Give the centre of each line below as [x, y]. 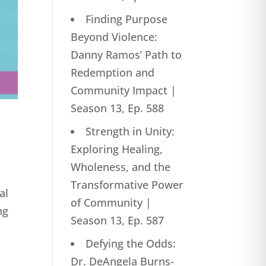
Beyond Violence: [114, 37]
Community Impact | [124, 90]
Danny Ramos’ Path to [126, 55]
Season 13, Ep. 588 [118, 108]
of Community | [111, 202]
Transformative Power [127, 185]
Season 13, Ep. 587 [118, 220]
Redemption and [113, 72]
